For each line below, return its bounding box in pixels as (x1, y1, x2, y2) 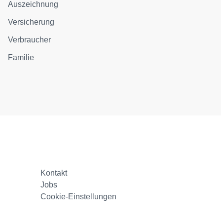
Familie (8, 53, 35, 62)
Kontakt (40, 169, 68, 177)
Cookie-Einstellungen (40, 192, 117, 201)
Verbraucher (8, 36, 51, 44)
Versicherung (8, 18, 55, 26)
